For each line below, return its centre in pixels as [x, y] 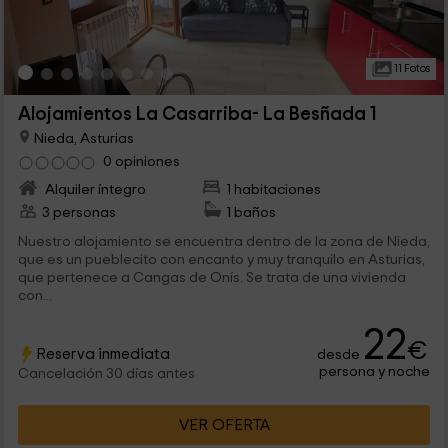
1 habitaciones [274, 190]
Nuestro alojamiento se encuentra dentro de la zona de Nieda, [223, 242]
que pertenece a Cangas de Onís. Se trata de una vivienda [211, 278]
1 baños [251, 213]
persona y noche [375, 372]
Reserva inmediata [102, 354]
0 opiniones [141, 162]
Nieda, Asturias [82, 138]
